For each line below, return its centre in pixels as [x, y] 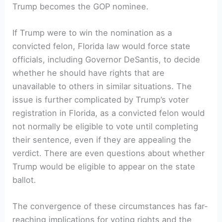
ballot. [25, 180]
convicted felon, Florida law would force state [102, 46]
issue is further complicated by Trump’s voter [101, 100]
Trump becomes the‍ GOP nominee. [81, 6]
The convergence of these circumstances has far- [111, 206]
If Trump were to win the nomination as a [92, 33]
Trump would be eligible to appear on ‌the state [104, 167]
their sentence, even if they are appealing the [102, 140]
